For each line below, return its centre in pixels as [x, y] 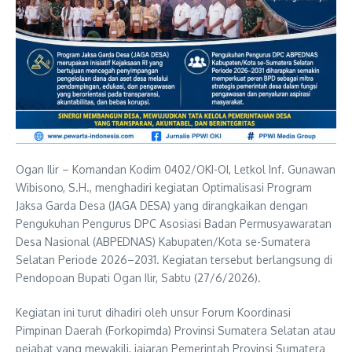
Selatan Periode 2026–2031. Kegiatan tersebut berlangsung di [174, 259]
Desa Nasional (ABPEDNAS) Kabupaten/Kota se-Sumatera [163, 241]
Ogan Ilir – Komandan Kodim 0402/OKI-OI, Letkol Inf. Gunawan [176, 169]
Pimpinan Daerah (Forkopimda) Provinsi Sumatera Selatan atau [176, 330]
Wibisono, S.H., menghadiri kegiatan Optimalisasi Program [164, 187]
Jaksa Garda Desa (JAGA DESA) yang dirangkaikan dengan [162, 205]
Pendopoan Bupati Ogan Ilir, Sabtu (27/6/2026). [138, 277]
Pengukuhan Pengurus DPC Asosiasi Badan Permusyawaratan [174, 223]
